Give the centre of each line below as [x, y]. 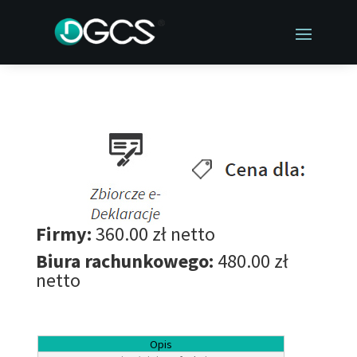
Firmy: [63, 234]
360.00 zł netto [153, 234]
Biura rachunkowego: [124, 261]
